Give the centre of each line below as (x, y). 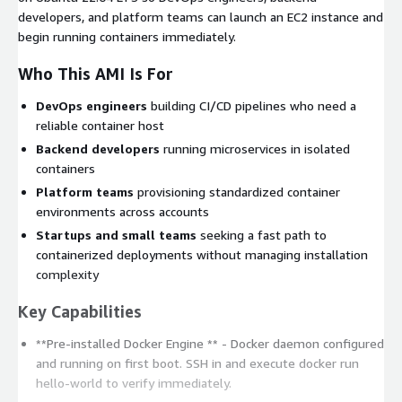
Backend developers (98, 148)
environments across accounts (122, 211)
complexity (67, 274)
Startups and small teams (116, 234)
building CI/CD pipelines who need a (252, 105)
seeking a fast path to (262, 234)
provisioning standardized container (237, 191)
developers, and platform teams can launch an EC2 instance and (201, 16)
